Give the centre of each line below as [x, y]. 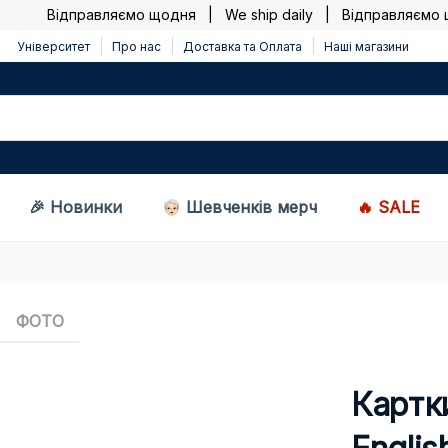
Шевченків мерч [249, 207]
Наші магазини [366, 46]
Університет [53, 46]
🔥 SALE [388, 207]
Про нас [136, 46]
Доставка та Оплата [242, 46]
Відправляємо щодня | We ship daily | [172, 14]
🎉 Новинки [75, 207]
